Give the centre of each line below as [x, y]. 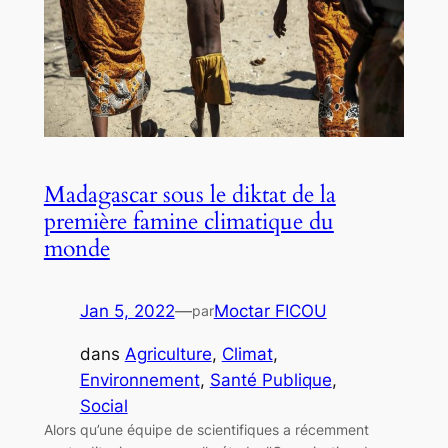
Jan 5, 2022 [127, 310]
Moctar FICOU [270, 310]
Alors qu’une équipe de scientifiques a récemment [206, 429]
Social [103, 405]
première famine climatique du [188, 221]
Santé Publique [270, 379]
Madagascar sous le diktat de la [189, 194]
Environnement [139, 379]
